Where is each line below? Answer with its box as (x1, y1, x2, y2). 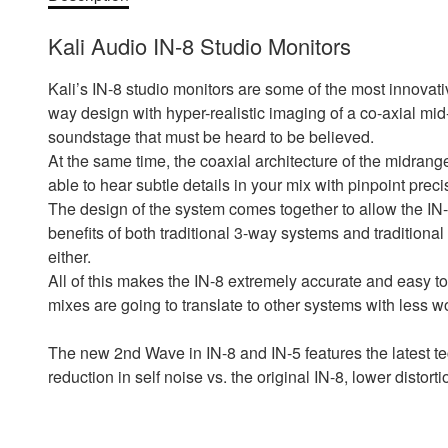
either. (48, 245, 91, 268)
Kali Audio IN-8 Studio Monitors (48, 29, 351, 61)
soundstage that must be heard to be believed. (48, 125, 374, 148)
